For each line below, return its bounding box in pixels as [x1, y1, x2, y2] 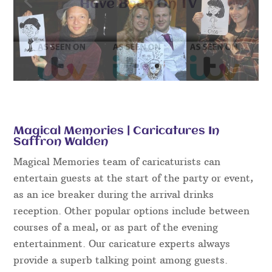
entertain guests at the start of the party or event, [13, 171, 254, 184]
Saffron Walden [13, 135, 109, 148]
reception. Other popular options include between [13, 204, 250, 217]
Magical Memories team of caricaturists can [13, 155, 221, 168]
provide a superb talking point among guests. [13, 253, 228, 266]
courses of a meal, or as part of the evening [13, 220, 219, 233]
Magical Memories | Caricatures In [13, 124, 220, 137]
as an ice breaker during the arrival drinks [13, 188, 214, 200]
